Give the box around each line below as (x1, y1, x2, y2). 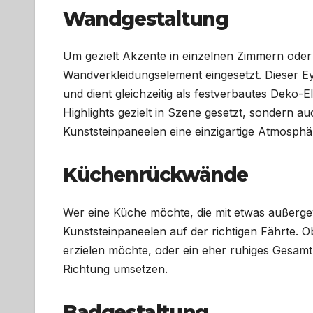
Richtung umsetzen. (63, 261, 168, 276)
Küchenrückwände (63, 163, 248, 187)
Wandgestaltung (63, 7, 228, 31)
